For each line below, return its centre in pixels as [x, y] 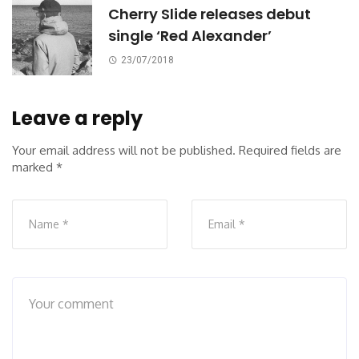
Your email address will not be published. [124, 151]
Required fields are [290, 151]
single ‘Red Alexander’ [190, 36]
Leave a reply [77, 119]
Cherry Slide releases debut [210, 14]
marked [34, 167]
